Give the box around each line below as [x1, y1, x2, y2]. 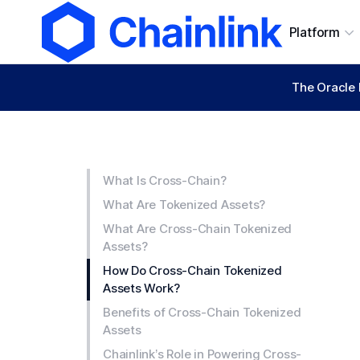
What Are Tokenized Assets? [103, 197, 266, 212]
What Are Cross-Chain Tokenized [103, 221, 292, 236]
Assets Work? [103, 280, 180, 296]
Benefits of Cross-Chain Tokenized [103, 305, 301, 320]
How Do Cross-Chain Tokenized [103, 263, 282, 278]
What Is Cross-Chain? [103, 173, 227, 188]
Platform [288, 24, 340, 40]
